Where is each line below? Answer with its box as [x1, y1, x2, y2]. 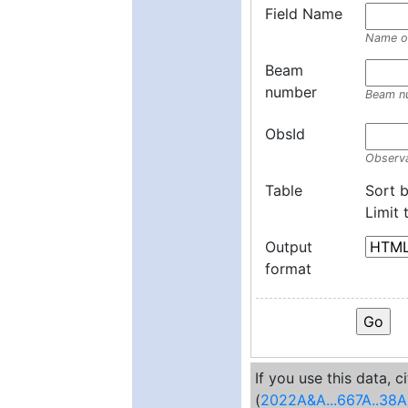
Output [265, 238, 312, 256]
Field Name [265, 5, 342, 23]
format [265, 260, 311, 278]
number [265, 83, 317, 101]
